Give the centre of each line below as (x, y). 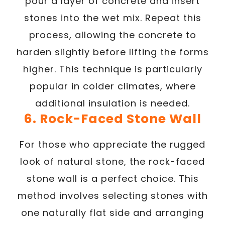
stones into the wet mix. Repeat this (113, 18)
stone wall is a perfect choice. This (113, 178)
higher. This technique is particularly (113, 69)
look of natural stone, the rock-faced (113, 161)
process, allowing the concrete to (113, 35)
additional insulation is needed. (113, 103)
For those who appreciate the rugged (113, 144)
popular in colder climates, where (113, 86)
